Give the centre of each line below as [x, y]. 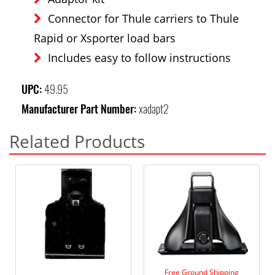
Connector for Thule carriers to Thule [143, 18]
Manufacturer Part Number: [80, 109]
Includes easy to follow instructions [139, 57]
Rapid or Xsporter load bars [105, 38]
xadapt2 [154, 109]
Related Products [77, 141]
